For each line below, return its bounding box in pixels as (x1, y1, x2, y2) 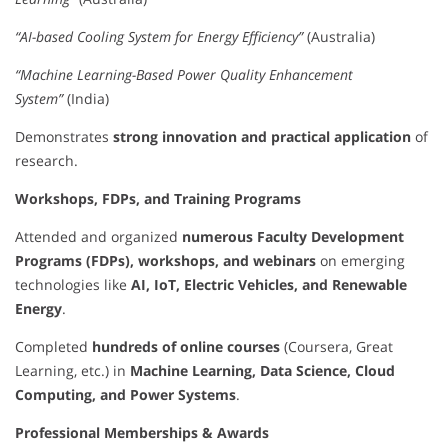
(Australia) (303, 26, 375, 46)
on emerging (316, 250, 405, 270)
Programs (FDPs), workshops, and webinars (15, 250, 316, 270)
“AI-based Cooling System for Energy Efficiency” (15, 26, 303, 46)
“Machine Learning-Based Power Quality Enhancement (15, 64, 353, 84)
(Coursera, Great (280, 336, 393, 356)
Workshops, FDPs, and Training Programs (15, 188, 301, 208)
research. (15, 150, 78, 170)
